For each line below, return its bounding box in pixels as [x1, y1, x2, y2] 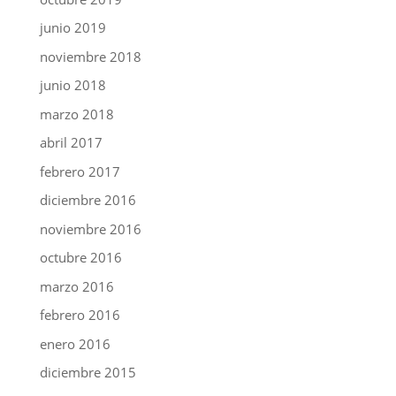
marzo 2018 [39, 104, 114, 123]
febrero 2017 [39, 162, 120, 180]
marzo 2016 [39, 277, 114, 295]
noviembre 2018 [39, 47, 141, 65]
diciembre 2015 [39, 363, 136, 381]
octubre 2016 [39, 248, 122, 266]
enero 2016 [39, 334, 110, 353]
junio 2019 [39, 19, 106, 36]
